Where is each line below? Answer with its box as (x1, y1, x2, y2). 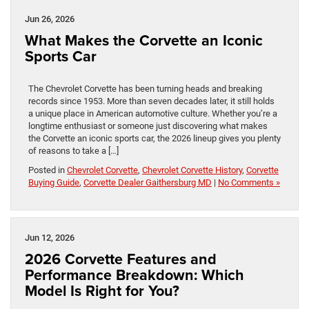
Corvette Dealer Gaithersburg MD (83, 177, 212, 188)
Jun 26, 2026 (25, 13, 74, 24)
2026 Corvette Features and (25, 248, 217, 270)
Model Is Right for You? (25, 279, 179, 301)
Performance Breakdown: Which (25, 263, 244, 286)
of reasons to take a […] (28, 145, 119, 156)
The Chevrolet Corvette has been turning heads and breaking (28, 83, 262, 94)
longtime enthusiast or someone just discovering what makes (28, 120, 268, 131)
